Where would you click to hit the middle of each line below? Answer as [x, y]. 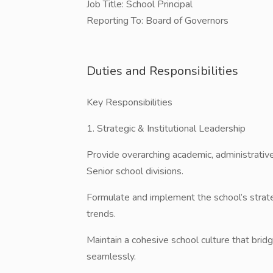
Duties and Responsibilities [162, 71]
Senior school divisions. [135, 171]
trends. [101, 214]
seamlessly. [111, 257]
